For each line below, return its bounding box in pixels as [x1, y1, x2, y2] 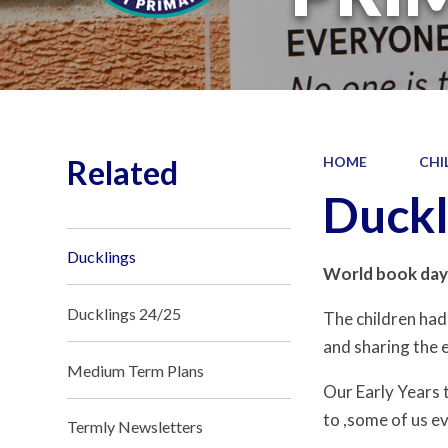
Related [67, 152, 179, 192]
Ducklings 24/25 [67, 303, 182, 323]
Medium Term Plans [67, 360, 205, 380]
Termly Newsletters [67, 417, 204, 437]
